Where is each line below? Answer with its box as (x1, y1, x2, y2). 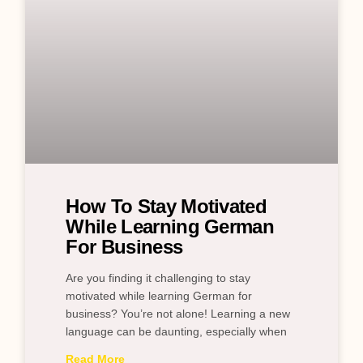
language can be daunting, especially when (66, 325, 288, 339)
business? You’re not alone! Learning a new (66, 307, 291, 321)
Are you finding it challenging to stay (66, 271, 251, 285)
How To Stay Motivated (66, 195, 267, 218)
